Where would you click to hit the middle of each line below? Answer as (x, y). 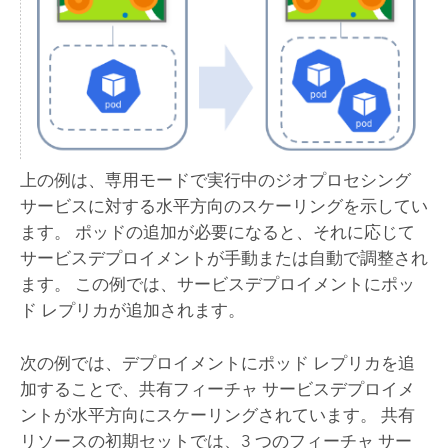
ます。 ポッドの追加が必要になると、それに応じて (217, 232)
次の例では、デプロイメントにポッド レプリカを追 (217, 362)
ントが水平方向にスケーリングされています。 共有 (217, 414)
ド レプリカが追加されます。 (132, 310)
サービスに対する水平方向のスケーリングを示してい (223, 206)
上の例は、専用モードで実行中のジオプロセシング (215, 180)
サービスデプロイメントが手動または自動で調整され (223, 258)
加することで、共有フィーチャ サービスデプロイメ (217, 388)
